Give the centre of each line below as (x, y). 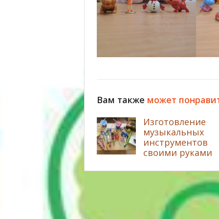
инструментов (175, 142)
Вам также (122, 99)
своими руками (178, 152)
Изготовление (175, 121)
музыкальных (174, 132)
